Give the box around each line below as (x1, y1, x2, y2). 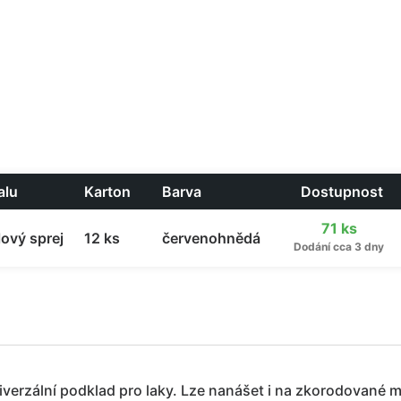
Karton (84, 183, 131, 200)
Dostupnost (301, 183, 383, 200)
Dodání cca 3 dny (294, 240, 384, 253)
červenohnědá (162, 229, 260, 247)
